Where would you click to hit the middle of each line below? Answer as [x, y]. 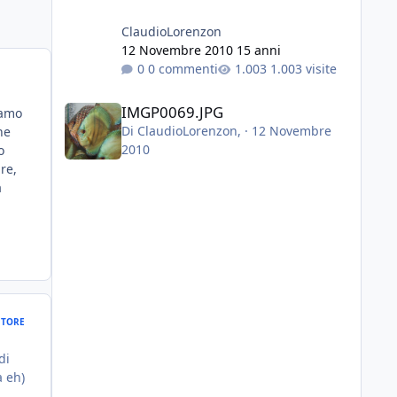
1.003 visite [303, 68]
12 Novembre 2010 [179, 50]
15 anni [258, 50]
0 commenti [183, 68]
